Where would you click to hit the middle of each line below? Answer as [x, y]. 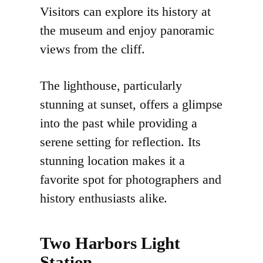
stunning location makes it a [113, 161]
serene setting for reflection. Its [120, 142]
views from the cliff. [92, 50]
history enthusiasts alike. [104, 199]
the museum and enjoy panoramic [127, 31]
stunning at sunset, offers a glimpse [131, 105]
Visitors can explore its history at [125, 12]
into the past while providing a [119, 124]
